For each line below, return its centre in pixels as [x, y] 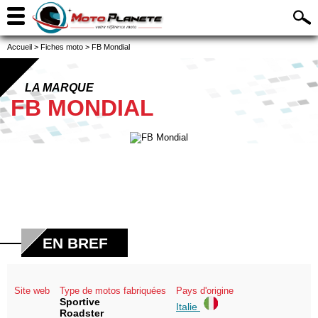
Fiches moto [62, 47]
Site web [32, 291]
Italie [188, 307]
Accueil [20, 47]
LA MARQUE [59, 88]
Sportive [80, 302]
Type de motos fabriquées [113, 291]
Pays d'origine [205, 291]
